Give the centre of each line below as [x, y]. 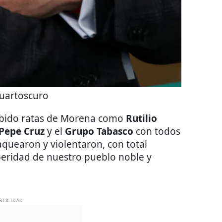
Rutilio [141, 118]
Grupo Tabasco [99, 131]
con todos [157, 131]
